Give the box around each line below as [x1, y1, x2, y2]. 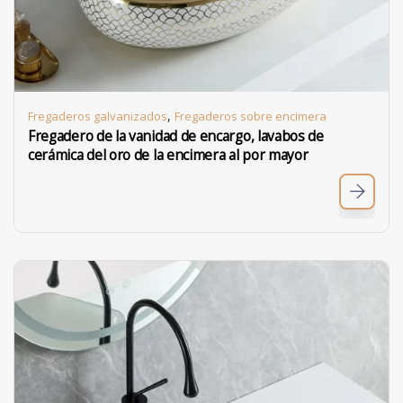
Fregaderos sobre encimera [175, 108, 327, 124]
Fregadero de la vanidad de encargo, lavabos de [28, 127, 324, 146]
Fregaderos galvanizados [28, 108, 167, 124]
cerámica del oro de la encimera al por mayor [28, 146, 309, 165]
